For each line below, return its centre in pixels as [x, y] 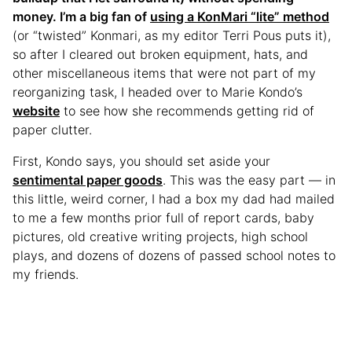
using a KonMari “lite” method [240, 16]
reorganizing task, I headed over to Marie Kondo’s [158, 92]
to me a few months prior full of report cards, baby [163, 217]
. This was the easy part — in [249, 180]
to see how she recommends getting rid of [187, 110]
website [36, 110]
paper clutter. [54, 129]
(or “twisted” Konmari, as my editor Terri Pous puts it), [172, 35]
